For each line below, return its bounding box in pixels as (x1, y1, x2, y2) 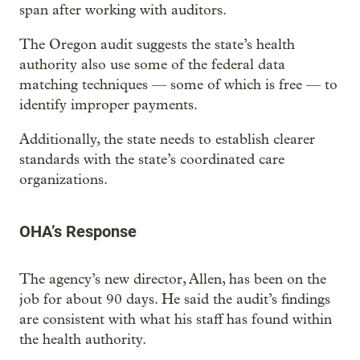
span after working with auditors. (19, 2, 227, 18)
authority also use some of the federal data (19, 56, 285, 73)
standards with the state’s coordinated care (19, 151, 284, 168)
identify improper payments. (19, 96, 198, 113)
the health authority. (19, 331, 146, 348)
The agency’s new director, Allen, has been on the (19, 271, 326, 288)
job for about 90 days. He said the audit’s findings (19, 291, 330, 308)
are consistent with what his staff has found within (19, 311, 332, 328)
